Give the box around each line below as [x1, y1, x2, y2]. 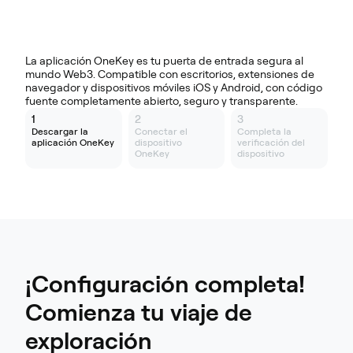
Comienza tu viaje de [25, 298, 252, 327]
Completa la [237, 126, 292, 138]
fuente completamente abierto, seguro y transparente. [25, 95, 298, 108]
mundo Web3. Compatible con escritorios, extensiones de [25, 68, 314, 81]
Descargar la [32, 126, 88, 138]
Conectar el [134, 126, 188, 138]
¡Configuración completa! [25, 269, 305, 299]
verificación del [237, 137, 306, 149]
